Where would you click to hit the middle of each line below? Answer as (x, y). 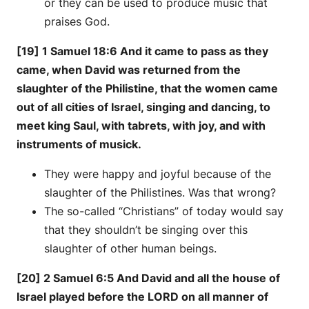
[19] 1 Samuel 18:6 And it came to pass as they (142, 51)
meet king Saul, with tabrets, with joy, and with (141, 125)
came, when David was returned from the (129, 69)
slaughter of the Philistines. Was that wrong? (160, 192)
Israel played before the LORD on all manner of (142, 296)
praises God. (77, 21)
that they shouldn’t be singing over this (146, 229)
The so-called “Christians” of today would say (164, 211)
